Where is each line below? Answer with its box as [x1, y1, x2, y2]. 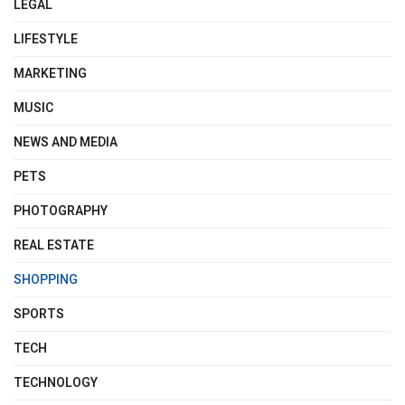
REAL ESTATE [14, 236, 94, 256]
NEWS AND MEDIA [14, 133, 118, 153]
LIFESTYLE [14, 30, 78, 50]
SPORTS [14, 305, 64, 325]
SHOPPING [14, 270, 78, 290]
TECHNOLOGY [14, 373, 98, 393]
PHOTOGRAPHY [14, 202, 108, 221]
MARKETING [14, 64, 87, 84]
